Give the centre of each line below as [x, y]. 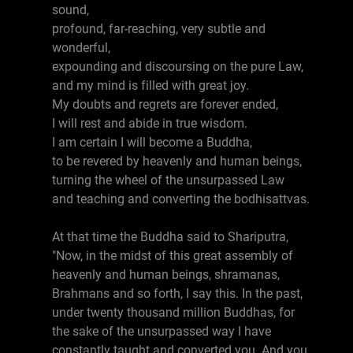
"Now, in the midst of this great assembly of [173, 256]
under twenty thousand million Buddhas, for [173, 312]
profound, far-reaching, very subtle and [159, 29]
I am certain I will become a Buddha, [152, 142]
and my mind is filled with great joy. [150, 85]
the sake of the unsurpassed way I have [162, 331]
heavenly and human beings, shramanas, [166, 275]
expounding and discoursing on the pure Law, [178, 67]
